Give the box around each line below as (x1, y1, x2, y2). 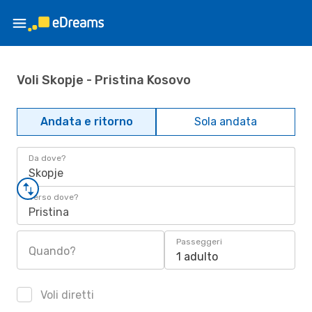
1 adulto (176, 250, 218, 263)
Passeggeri (176, 237, 222, 247)
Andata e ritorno (40, 115, 133, 128)
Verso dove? (29, 192, 78, 202)
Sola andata (194, 115, 257, 128)
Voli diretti (38, 288, 94, 302)
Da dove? (29, 153, 65, 163)
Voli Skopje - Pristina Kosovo (17, 72, 191, 88)
